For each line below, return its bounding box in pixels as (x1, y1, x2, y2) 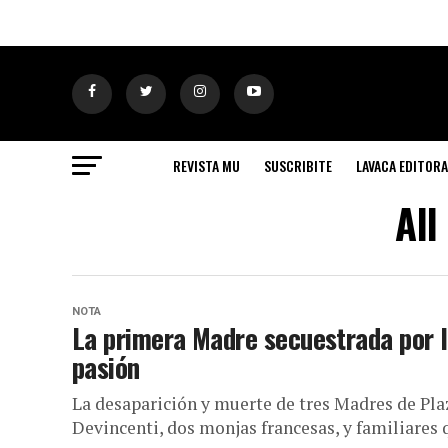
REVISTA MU (173, 155, 240, 176)
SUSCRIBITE (264, 155, 332, 176)
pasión (72, 347, 140, 387)
